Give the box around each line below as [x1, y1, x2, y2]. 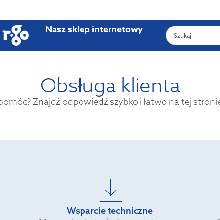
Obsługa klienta [40, 73, 180, 98]
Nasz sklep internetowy [45, 23, 143, 36]
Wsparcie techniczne [67, 204, 153, 216]
